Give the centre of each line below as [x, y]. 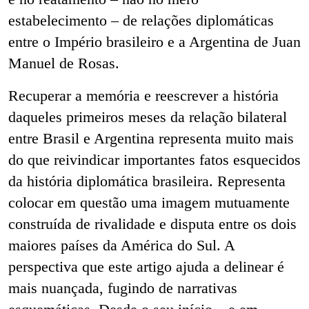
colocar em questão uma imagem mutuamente [149, 203]
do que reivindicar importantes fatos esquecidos [154, 160]
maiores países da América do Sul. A [121, 246]
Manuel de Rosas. [66, 63]
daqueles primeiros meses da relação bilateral [148, 117]
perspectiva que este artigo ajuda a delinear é [146, 267]
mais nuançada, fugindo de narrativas [123, 288]
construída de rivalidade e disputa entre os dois [152, 224]
